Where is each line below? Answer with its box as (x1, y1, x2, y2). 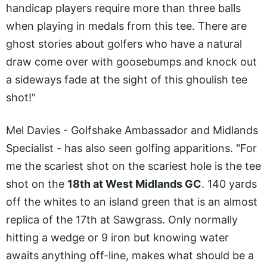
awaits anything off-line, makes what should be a (6, 249, 254, 262)
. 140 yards (201, 177, 257, 190)
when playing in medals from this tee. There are (6, 20, 247, 33)
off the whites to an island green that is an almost (6, 195, 257, 208)
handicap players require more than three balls (6, 2, 241, 15)
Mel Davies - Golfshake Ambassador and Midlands (6, 123, 258, 136)
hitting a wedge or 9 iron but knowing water (6, 231, 229, 244)
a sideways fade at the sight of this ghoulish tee (6, 73, 247, 86)
